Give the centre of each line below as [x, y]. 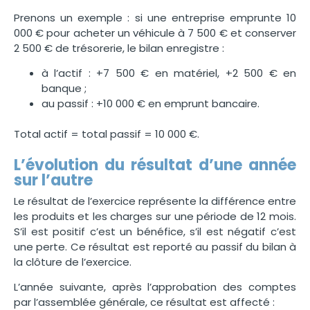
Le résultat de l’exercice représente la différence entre [155, 201]
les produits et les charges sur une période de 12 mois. [155, 217]
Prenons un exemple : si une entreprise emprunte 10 [155, 17]
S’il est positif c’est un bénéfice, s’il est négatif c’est [155, 232]
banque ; [64, 89]
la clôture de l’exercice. [73, 262]
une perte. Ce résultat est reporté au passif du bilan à [155, 247]
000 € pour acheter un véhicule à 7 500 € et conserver [155, 33]
